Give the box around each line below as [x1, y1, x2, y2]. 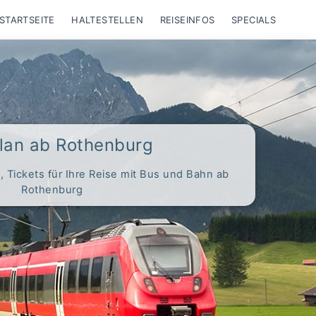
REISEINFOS [159, 14, 215, 25]
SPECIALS [231, 14, 276, 25]
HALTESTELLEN [71, 14, 144, 25]
